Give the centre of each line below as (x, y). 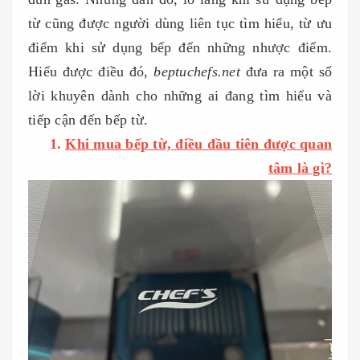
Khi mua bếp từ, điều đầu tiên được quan (198, 143)
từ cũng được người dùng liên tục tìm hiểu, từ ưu (180, 23)
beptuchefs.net (197, 71)
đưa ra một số (286, 71)
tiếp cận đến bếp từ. (88, 119)
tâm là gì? (300, 168)
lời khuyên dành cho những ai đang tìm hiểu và (180, 95)
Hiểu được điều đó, (91, 71)
